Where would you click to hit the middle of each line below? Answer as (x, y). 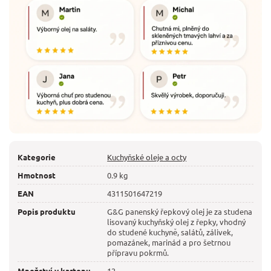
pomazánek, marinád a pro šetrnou (169, 243)
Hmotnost (37, 175)
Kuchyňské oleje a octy (147, 157)
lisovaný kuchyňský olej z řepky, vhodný (177, 222)
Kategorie (37, 157)
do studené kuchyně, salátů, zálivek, (170, 232)
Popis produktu (47, 212)
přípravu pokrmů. (138, 253)
